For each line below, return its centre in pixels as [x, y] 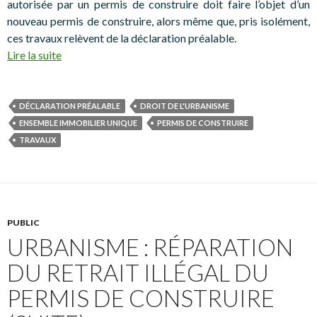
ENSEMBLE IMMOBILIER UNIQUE [78, 122]
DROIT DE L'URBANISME [185, 105]
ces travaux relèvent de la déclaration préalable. [122, 38]
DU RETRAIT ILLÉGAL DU [138, 272]
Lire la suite [34, 54]
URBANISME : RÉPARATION [150, 247]
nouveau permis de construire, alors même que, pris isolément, [158, 21]
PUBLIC [23, 222]
